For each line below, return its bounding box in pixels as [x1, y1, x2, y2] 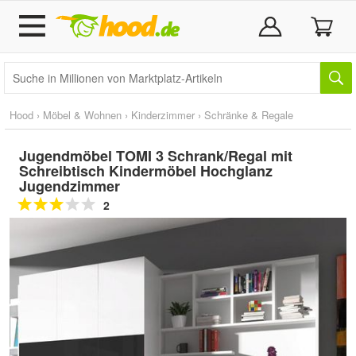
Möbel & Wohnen [43, 107, 122, 122]
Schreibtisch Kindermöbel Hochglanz [19, 161, 273, 181]
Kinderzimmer [131, 107, 195, 122]
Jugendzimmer [19, 176, 120, 196]
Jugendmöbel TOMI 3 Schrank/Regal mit [19, 145, 292, 166]
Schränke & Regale [204, 107, 293, 122]
